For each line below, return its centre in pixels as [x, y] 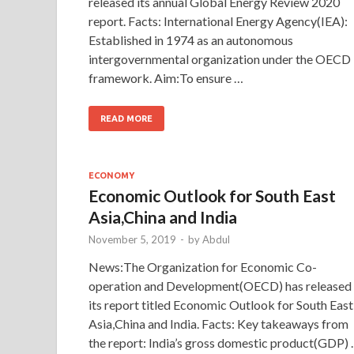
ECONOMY [111, 175]
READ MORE [126, 118]
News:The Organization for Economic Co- [203, 266]
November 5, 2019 [132, 239]
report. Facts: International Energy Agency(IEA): [218, 21]
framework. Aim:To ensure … [166, 77]
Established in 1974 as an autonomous [191, 40]
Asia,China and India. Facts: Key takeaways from [218, 323]
